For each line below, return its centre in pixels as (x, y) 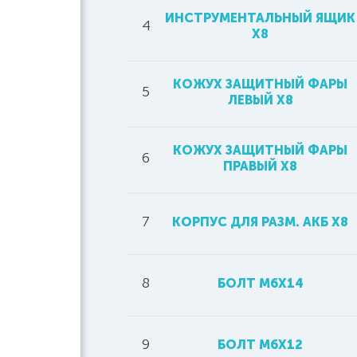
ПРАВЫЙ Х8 (260, 166)
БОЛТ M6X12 (260, 345)
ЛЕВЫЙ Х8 (260, 100)
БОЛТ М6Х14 (260, 283)
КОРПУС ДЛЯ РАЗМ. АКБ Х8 (260, 222)
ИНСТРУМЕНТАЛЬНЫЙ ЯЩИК (260, 18)
